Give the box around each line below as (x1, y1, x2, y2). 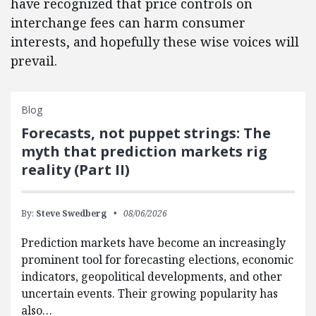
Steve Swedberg (36, 207, 107, 219)
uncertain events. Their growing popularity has (21, 286, 278, 301)
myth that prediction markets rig (21, 142, 267, 161)
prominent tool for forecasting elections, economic (21, 252, 293, 267)
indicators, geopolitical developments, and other (21, 269, 282, 284)
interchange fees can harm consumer (11, 14, 245, 31)
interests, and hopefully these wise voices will (11, 33, 299, 50)
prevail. (11, 52, 57, 69)
